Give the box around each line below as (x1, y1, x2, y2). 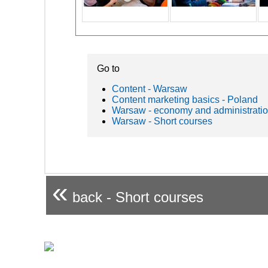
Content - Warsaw (112, 83, 187, 94)
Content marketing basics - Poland (112, 94, 258, 105)
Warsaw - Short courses (112, 115, 212, 126)
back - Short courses (68, 188, 203, 205)
